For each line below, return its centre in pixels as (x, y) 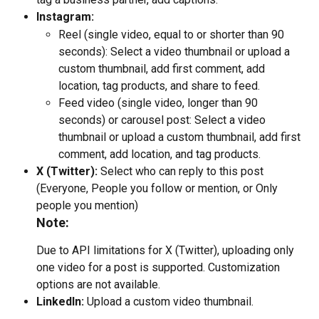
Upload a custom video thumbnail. (169, 301)
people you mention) (87, 205)
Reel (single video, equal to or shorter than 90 (173, 34)
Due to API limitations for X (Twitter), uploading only (167, 250)
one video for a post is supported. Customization (159, 267)
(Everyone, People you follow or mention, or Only (158, 188)
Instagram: (65, 17)
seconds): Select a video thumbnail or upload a (176, 51)
